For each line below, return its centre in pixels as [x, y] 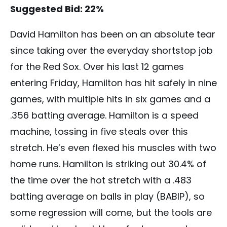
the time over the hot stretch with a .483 [101, 180]
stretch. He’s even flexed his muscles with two [113, 147]
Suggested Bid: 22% [57, 9]
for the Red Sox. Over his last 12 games [97, 66]
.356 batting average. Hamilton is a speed [104, 115]
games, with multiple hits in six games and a [110, 99]
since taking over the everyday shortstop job [111, 50]
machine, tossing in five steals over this [99, 131]
